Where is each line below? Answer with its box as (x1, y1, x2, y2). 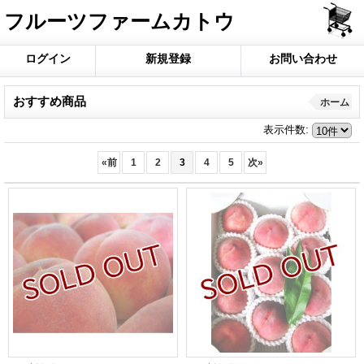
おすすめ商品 (13, 94, 86, 108)
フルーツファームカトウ (4, 10, 235, 32)
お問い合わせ (268, 52, 337, 65)
